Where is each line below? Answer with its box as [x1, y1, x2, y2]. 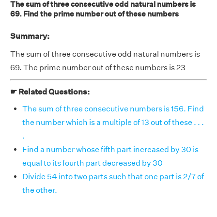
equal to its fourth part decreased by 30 [22, 158, 163, 168]
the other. [22, 186, 57, 195]
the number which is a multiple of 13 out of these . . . [22, 118, 204, 127]
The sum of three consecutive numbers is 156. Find [22, 104, 204, 113]
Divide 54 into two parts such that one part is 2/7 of [22, 172, 204, 181]
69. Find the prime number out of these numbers [10, 9, 179, 18]
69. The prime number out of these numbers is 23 [10, 63, 186, 72]
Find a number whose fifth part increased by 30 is [22, 145, 199, 154]
